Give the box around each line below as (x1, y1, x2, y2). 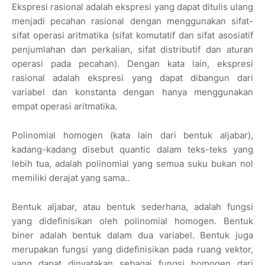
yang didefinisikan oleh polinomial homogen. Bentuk (12, 215, 253, 227)
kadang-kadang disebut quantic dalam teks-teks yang (12, 144, 253, 156)
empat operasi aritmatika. (12, 101, 117, 112)
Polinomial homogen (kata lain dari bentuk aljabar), (12, 130, 253, 141)
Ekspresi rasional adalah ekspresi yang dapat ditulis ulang (12, 1, 253, 13)
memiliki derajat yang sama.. (12, 172, 130, 184)
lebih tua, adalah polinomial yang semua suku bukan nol (12, 158, 253, 170)
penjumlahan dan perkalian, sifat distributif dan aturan (12, 44, 253, 56)
